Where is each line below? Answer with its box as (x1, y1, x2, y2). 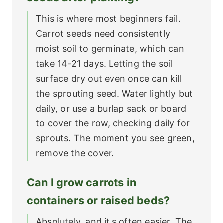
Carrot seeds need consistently (36, 28, 170, 39)
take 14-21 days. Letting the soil (36, 58, 173, 69)
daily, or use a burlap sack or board (36, 103, 187, 113)
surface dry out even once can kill (36, 73, 182, 84)
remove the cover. (36, 147, 114, 158)
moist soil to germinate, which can (36, 43, 184, 54)
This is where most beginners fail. (36, 13, 181, 24)
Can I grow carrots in (27, 175, 137, 189)
